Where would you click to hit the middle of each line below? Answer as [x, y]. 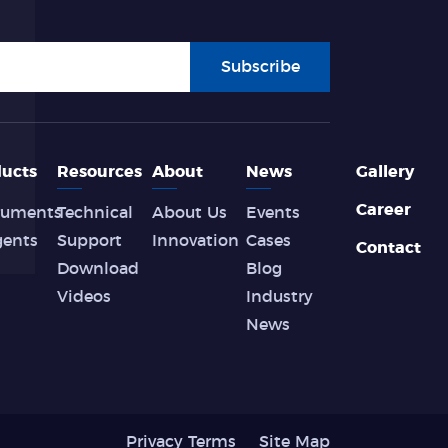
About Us [189, 213]
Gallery [384, 172]
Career [383, 210]
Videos [84, 297]
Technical [95, 213]
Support [90, 241]
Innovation [195, 241]
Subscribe [260, 67]
